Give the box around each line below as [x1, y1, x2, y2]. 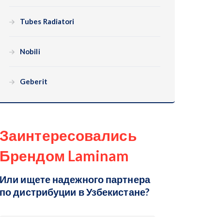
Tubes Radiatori [20, 17, 75, 26]
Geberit [20, 77, 47, 86]
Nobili [20, 47, 40, 56]
